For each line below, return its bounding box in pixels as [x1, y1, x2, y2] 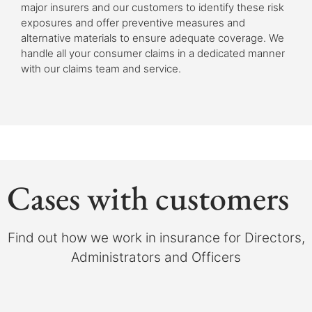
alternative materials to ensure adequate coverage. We [21, 31, 284, 45]
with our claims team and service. [21, 62, 181, 75]
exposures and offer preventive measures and [21, 16, 245, 29]
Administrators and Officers [71, 249, 241, 265]
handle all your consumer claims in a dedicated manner [21, 47, 285, 60]
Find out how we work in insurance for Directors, [7, 230, 305, 246]
